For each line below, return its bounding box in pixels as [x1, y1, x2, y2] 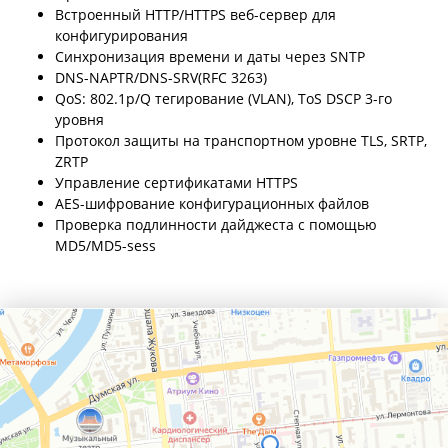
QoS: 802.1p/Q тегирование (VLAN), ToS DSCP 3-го [55, 88, 392, 108]
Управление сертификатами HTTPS [55, 172, 298, 192]
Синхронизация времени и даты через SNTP [55, 46, 365, 66]
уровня [55, 109, 104, 129]
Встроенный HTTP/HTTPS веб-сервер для [55, 4, 336, 24]
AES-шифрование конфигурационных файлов [55, 193, 369, 213]
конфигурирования [55, 25, 188, 45]
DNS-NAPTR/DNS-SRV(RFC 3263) [55, 67, 267, 87]
